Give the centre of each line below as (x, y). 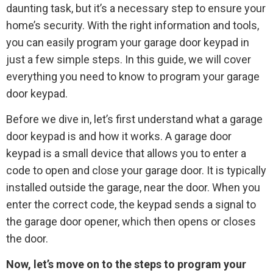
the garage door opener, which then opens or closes (131, 221)
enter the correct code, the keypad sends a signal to (131, 204)
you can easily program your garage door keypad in (128, 42)
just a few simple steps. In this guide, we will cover (129, 59)
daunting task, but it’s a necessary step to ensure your (136, 8)
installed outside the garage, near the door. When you (133, 187)
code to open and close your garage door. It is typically (136, 170)
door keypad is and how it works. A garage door (119, 136)
